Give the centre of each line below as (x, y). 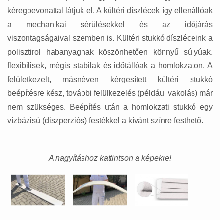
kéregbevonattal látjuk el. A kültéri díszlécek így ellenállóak (110, 11)
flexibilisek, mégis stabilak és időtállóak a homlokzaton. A (110, 66)
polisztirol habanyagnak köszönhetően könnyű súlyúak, (110, 52)
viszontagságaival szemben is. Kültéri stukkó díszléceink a (110, 38)
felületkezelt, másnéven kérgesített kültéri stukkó (110, 80)
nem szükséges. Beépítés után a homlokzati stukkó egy (110, 107)
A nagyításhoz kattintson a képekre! (110, 158)
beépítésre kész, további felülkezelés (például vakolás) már (110, 93)
